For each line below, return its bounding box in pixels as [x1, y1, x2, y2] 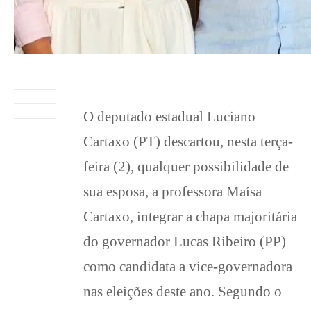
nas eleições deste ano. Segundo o [83, 283, 282, 299]
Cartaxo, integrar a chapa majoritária [83, 208, 297, 224]
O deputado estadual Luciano [83, 108, 255, 124]
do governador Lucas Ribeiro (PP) [83, 233, 286, 249]
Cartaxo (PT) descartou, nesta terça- [83, 133, 293, 149]
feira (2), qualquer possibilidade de [83, 158, 289, 174]
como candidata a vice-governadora [83, 258, 292, 274]
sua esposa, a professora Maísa [83, 183, 262, 199]
